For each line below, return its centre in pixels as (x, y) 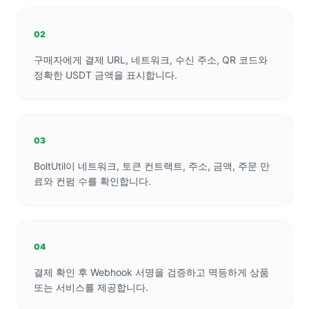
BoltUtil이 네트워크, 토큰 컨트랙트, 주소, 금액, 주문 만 (152, 166)
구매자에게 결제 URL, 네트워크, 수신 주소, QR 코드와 (151, 60)
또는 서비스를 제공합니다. (91, 287)
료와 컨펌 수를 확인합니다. (92, 181)
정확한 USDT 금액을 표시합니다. (106, 75)
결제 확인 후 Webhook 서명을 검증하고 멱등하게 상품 (151, 272)
